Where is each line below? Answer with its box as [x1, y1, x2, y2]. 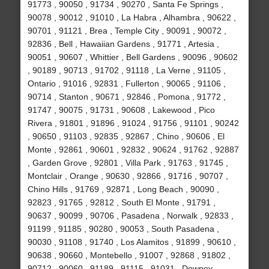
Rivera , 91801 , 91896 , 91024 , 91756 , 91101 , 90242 [27, 118, 239, 128]
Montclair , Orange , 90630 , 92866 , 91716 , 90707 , [27, 171, 228, 181]
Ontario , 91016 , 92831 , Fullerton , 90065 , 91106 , [27, 79, 226, 89]
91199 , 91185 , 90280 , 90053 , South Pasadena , [27, 224, 219, 234]
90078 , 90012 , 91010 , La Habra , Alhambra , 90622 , [27, 13, 236, 23]
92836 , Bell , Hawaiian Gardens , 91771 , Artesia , [27, 39, 219, 49]
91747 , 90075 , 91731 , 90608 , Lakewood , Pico [27, 105, 215, 115]
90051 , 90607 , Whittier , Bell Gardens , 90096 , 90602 [27, 52, 238, 62]
